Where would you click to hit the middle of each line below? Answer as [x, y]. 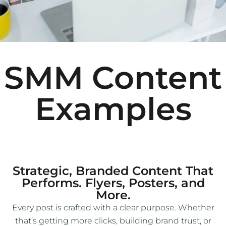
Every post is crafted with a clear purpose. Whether [113, 208]
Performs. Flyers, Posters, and [113, 183]
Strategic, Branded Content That [113, 171]
